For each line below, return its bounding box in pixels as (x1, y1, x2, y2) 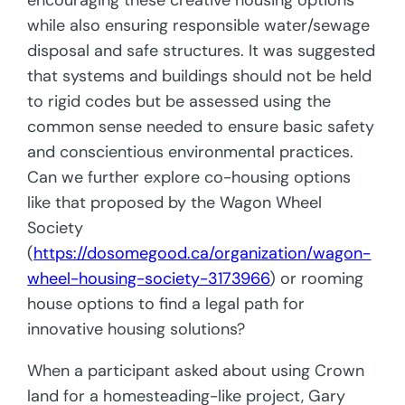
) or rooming (269, 268, 364, 290)
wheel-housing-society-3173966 (27, 268, 270, 290)
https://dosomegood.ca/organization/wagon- (33, 242, 372, 265)
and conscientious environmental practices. (27, 141, 354, 164)
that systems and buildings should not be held (27, 65, 372, 88)
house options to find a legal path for (27, 293, 306, 316)
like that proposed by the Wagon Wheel (27, 192, 323, 214)
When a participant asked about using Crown (27, 360, 365, 382)
